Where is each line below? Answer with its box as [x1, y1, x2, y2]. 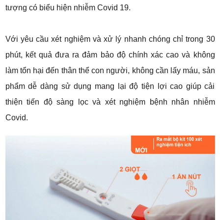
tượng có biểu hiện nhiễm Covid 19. [5, 3, 131, 12]
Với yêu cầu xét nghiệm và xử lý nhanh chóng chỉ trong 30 [5, 35, 215, 44]
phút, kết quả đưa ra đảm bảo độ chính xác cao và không [5, 51, 215, 59]
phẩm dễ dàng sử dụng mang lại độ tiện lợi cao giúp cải [5, 82, 215, 91]
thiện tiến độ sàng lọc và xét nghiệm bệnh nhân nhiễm [5, 98, 215, 107]
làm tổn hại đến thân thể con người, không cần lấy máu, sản [5, 66, 215, 75]
